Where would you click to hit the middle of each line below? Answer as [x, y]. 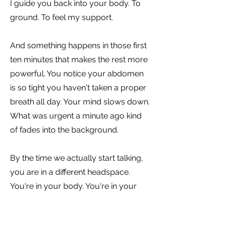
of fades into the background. [64, 130]
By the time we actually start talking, [77, 158]
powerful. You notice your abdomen [77, 74]
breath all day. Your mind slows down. [80, 102]
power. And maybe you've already [74, 200]
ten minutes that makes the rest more [79, 60]
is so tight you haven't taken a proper [78, 88]
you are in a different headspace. [70, 172]
